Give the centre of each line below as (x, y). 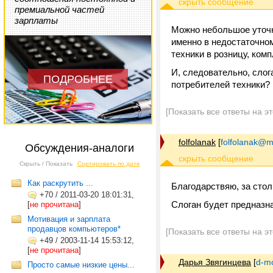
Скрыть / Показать (46, 164)
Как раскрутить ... (60, 183)
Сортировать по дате (108, 164)
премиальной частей (59, 9)
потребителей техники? (221, 84)
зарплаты (36, 20)
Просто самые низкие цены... (81, 265)
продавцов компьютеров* (74, 229)
